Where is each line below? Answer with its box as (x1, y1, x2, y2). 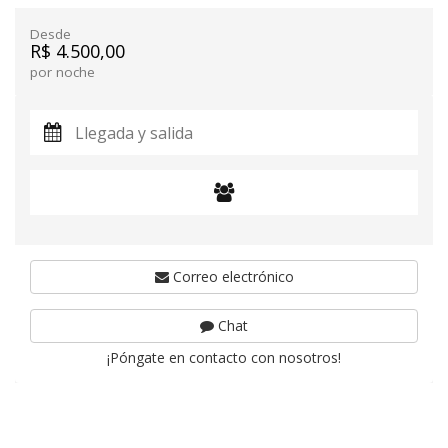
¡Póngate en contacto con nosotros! (107, 348, 341, 367)
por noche (30, 63, 95, 81)
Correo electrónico (168, 267, 294, 286)
